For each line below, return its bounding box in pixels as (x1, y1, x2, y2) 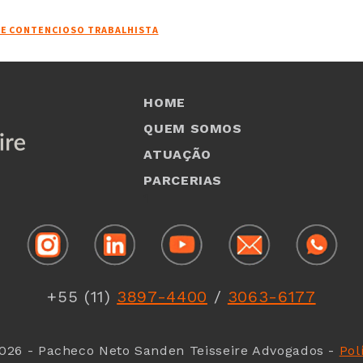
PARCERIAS (143, 173, 223, 189)
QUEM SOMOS (143, 121, 242, 137)
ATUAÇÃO (143, 147, 211, 163)
